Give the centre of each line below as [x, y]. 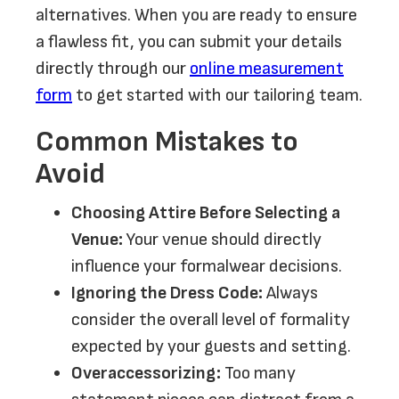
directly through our [113, 69]
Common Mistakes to [167, 142]
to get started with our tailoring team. [217, 95]
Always [290, 293]
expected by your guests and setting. [211, 346]
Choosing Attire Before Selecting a [206, 213]
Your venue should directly [222, 240]
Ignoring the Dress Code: [167, 293]
